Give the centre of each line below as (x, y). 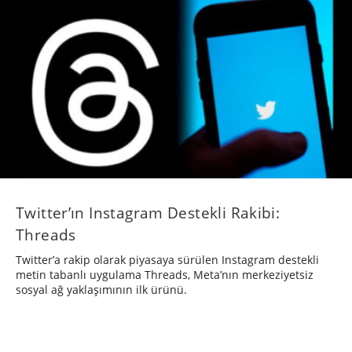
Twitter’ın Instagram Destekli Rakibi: (148, 212)
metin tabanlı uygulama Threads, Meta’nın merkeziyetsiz (165, 274)
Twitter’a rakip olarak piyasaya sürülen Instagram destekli (167, 259)
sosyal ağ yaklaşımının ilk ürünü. (101, 289)
